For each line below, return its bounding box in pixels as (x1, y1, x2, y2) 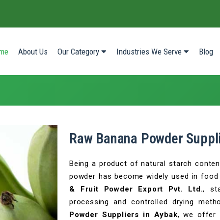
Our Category (57, 46, 101, 56)
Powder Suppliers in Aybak (69, 210, 178, 219)
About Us (18, 46, 48, 56)
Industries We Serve (116, 46, 184, 56)
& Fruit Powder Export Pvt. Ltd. (69, 185, 203, 193)
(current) (8, 46, 36, 56)
